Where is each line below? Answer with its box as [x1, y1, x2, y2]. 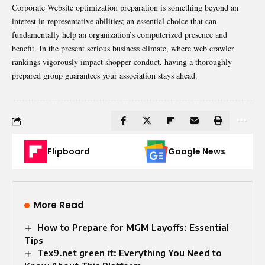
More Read [34, 199, 84, 212]
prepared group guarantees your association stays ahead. [12, 70, 198, 82]
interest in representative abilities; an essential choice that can [12, 15, 216, 27]
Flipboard [47, 146, 90, 158]
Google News [168, 146, 225, 158]
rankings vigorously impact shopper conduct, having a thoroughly [12, 56, 232, 68]
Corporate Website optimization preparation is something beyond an [12, 2, 238, 14]
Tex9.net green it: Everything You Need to [37, 247, 222, 258]
